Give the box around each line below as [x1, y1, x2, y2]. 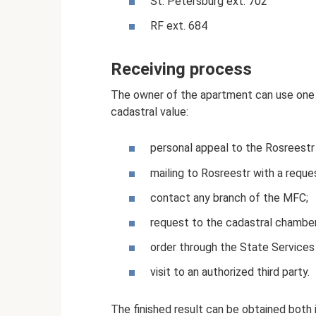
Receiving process [111, 59, 252, 80]
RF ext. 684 [150, 19, 207, 33]
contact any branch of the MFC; [150, 190, 308, 205]
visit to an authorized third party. [150, 265, 310, 279]
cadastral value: [111, 105, 188, 119]
